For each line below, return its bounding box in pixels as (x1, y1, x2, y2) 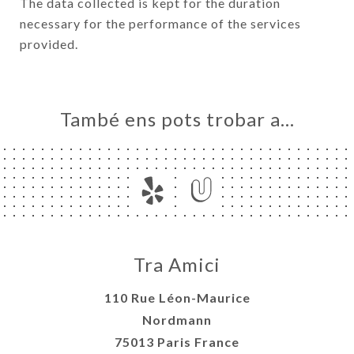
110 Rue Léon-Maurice (104, 290, 250, 306)
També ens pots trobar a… (59, 107, 295, 131)
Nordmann (142, 312, 212, 328)
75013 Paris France (115, 334, 239, 350)
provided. (20, 36, 78, 51)
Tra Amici (134, 253, 220, 277)
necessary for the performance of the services (20, 15, 301, 31)
